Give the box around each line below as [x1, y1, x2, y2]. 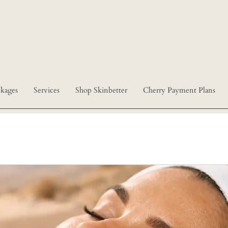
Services [34, 85, 60, 95]
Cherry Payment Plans [143, 85, 215, 95]
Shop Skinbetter [75, 85, 127, 95]
